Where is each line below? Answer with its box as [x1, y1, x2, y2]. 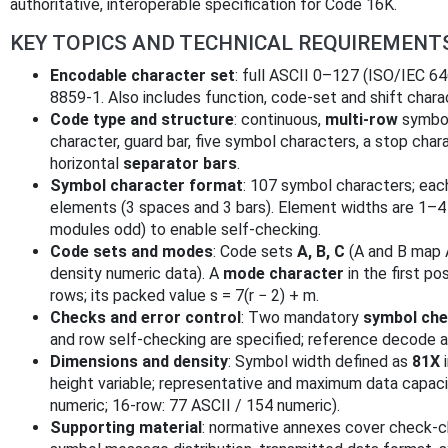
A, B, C [297, 242, 345, 262]
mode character [223, 264, 344, 284]
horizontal [50, 154, 123, 174]
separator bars [123, 154, 237, 174]
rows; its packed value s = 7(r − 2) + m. [50, 286, 319, 306]
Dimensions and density [50, 352, 228, 372]
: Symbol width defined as [228, 352, 412, 372]
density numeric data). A [50, 264, 223, 284]
